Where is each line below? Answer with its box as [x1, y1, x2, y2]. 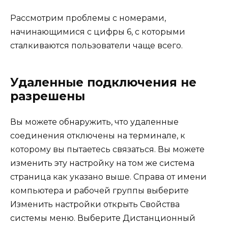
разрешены [10, 89, 85, 103]
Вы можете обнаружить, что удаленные [10, 117, 179, 127]
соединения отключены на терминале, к [10, 130, 185, 140]
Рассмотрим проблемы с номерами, [10, 13, 166, 23]
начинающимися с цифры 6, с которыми [10, 26, 185, 37]
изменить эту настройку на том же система [10, 158, 194, 168]
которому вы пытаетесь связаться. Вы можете [10, 144, 205, 154]
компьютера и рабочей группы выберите [10, 185, 189, 195]
